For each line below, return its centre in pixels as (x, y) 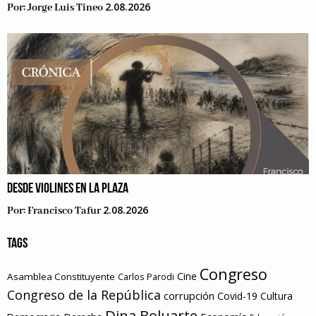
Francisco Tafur (64, 211)
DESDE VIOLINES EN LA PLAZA (68, 189)
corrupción (189, 296)
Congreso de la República (84, 295)
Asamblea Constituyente (61, 277)
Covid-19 (237, 296)
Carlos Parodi (146, 277)
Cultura (276, 296)
